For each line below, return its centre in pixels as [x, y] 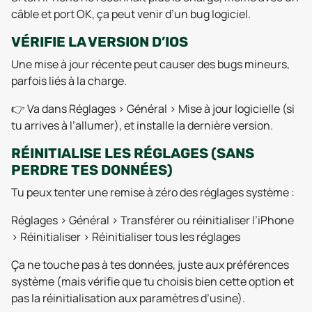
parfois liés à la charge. [69, 81]
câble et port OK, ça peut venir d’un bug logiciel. [131, 14]
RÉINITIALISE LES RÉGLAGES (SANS [133, 153]
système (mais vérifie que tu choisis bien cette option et [153, 281]
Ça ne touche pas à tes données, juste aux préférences [150, 265]
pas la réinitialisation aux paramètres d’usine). [128, 298]
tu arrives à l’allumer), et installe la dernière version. [142, 125]
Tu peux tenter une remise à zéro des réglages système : [153, 192]
